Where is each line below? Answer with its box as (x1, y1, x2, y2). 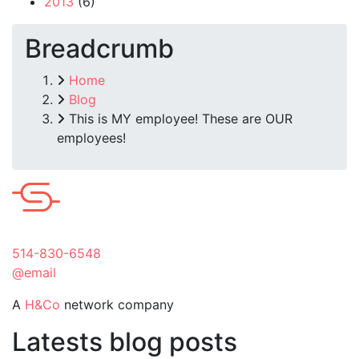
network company (60, 296, 174, 313)
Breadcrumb (25, 32, 174, 64)
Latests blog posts (12, 325, 237, 357)
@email (12, 264, 56, 280)
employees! (57, 129, 126, 146)
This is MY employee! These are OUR (69, 110, 292, 127)
